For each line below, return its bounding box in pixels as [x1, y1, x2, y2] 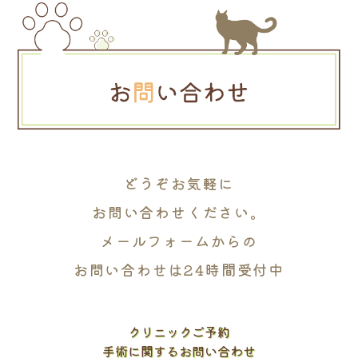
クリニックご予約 [128, 321, 230, 341]
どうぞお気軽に [123, 172, 235, 193]
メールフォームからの [100, 229, 258, 251]
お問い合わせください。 [92, 201, 266, 222]
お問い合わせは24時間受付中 [73, 258, 285, 280]
